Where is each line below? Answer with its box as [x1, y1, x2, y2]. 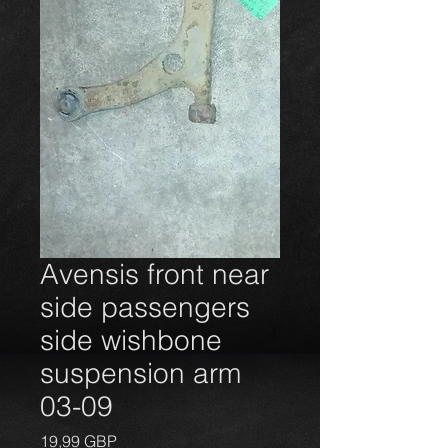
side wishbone [40, 323, 222, 357]
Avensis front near [40, 257, 269, 291]
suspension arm [40, 356, 241, 390]
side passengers [40, 290, 250, 324]
